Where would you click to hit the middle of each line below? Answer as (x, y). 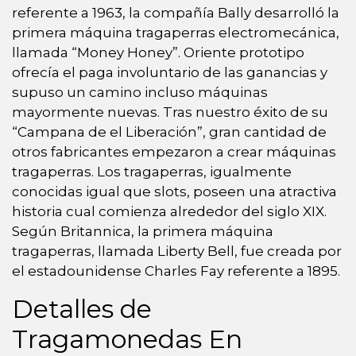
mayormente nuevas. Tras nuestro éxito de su (170, 112)
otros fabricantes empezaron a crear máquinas (174, 151)
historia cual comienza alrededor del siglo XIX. (169, 211)
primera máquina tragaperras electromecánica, (176, 32)
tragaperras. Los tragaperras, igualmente (152, 171)
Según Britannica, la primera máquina (143, 231)
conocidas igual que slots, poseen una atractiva (174, 191)
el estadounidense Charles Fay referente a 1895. (176, 271)
